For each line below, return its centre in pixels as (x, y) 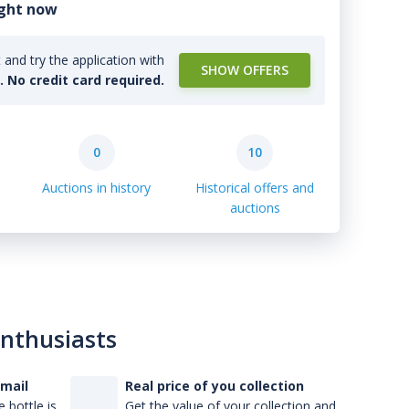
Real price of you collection (215, 386)
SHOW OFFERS (245, 70)
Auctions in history (97, 188)
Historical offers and (255, 188)
